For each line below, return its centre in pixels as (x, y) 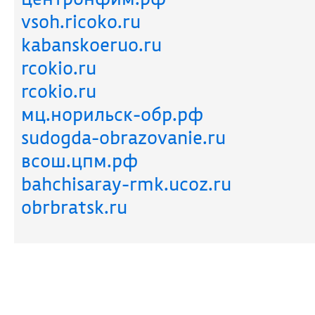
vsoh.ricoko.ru (81, 21)
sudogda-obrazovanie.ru (123, 137)
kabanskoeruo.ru (91, 45)
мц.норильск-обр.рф (112, 114)
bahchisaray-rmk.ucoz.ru (126, 184)
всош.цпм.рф (79, 161)
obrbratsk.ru (74, 207)
